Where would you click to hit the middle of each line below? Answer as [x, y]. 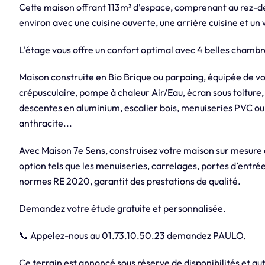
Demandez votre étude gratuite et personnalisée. [122, 209]
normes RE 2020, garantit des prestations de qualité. [130, 181]
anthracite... [45, 123]
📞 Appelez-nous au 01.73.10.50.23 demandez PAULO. [132, 236]
